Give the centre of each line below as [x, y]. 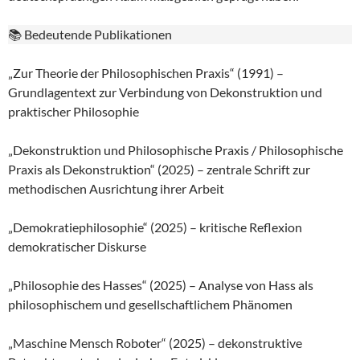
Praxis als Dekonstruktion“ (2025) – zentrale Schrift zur [159, 170]
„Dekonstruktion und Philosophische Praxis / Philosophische [176, 150]
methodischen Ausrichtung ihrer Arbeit [116, 189]
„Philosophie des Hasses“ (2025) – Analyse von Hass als [161, 285]
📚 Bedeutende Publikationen [90, 35]
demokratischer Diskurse [77, 247]
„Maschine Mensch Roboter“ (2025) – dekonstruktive [155, 343]
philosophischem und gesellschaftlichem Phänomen [150, 305]
